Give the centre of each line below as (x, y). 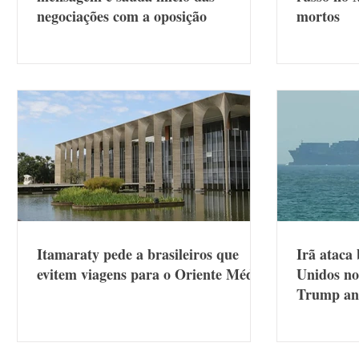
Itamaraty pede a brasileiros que (138, 254)
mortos (318, 16)
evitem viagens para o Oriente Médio (151, 274)
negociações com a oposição (122, 16)
